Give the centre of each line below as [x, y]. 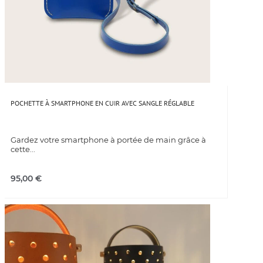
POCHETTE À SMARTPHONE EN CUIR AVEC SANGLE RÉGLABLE [102, 103]
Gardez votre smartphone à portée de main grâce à [108, 139]
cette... [23, 149]
